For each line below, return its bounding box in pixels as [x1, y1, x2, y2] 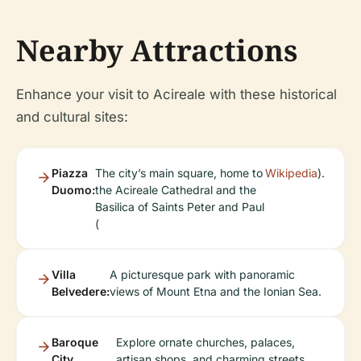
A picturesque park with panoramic [110, 268, 295, 282]
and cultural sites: [16, 109, 128, 126]
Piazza [52, 166, 88, 180]
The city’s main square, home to [95, 166, 263, 180]
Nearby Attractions [16, 31, 297, 71]
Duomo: [52, 183, 95, 197]
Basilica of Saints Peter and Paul [95, 200, 264, 214]
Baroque [52, 335, 98, 350]
